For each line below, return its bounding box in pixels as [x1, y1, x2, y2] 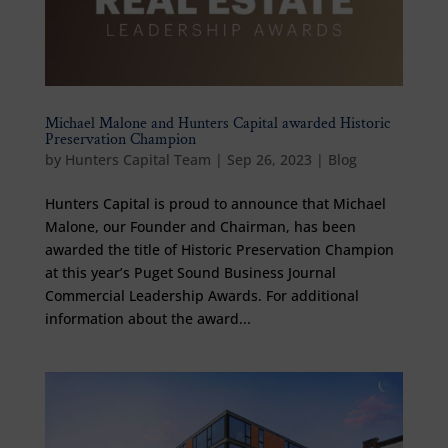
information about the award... [44, 308, 251, 328]
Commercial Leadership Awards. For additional [44, 285, 359, 305]
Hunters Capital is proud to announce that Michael [44, 193, 386, 213]
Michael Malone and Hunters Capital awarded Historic [44, 112, 390, 134]
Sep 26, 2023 [226, 149, 312, 169]
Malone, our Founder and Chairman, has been [44, 216, 356, 236]
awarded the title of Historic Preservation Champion [44, 239, 394, 259]
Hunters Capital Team [64, 149, 211, 169]
